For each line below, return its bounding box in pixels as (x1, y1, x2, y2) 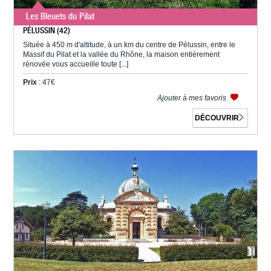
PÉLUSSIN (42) (23, 25, 71, 35)
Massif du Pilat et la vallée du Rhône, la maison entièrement (23, 50, 220, 59)
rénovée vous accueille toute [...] (23, 59, 129, 68)
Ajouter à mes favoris (157, 93, 228, 102)
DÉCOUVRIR (195, 114, 240, 123)
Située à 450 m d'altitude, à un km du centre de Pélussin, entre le (23, 40, 236, 49)
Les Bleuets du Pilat (26, 10, 95, 22)
